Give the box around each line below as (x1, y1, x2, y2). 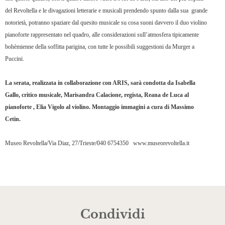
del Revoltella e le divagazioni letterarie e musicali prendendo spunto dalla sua (5, 7, 188, 14)
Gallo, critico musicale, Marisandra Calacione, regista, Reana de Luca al (5, 91, 189, 98)
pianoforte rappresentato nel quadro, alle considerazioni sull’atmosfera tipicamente (5, 31, 199, 38)
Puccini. (5, 55, 24, 62)
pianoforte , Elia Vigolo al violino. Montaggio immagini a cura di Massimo (5, 103, 194, 110)
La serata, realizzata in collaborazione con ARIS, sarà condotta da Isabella (5, 79, 195, 86)
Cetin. (5, 115, 21, 123)
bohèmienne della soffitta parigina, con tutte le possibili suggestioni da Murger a (5, 43, 194, 50)
